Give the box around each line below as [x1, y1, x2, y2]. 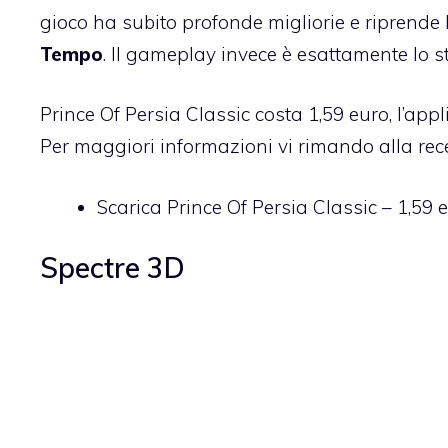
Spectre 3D [40, 250, 185, 286]
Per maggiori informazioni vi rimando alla [40, 134, 418, 159]
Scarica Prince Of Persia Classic [97, 194, 377, 219]
